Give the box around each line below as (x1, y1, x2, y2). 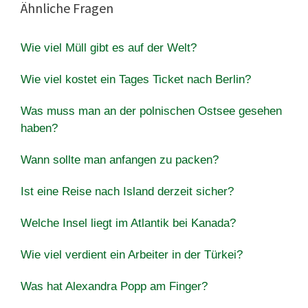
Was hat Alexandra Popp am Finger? (21, 279, 208, 293)
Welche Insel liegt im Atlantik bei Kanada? (21, 216, 236, 230)
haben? (21, 121, 58, 135)
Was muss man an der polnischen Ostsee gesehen (21, 104, 282, 118)
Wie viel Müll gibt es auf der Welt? (21, 41, 197, 54)
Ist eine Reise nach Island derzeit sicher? (21, 184, 234, 198)
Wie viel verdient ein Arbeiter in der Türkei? (21, 247, 243, 261)
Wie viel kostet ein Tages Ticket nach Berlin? (21, 72, 251, 86)
